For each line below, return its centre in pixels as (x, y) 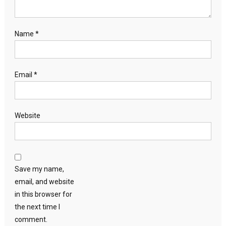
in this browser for (43, 194)
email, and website (44, 181)
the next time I (37, 207)
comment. (31, 219)
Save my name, (39, 169)
